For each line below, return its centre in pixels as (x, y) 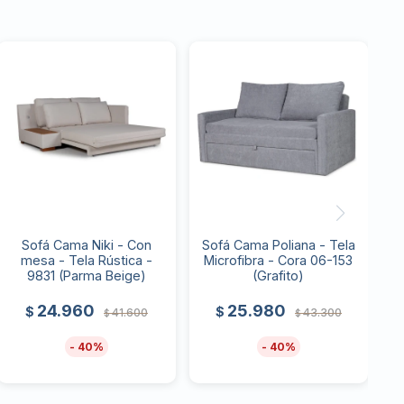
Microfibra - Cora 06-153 (279, 260)
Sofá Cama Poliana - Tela (278, 244)
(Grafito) (279, 275)
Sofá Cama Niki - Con (86, 244)
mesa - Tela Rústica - (86, 260)
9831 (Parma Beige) (86, 275)
